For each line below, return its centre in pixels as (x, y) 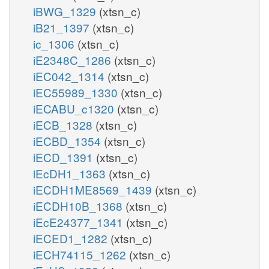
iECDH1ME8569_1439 (94, 189)
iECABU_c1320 (75, 108)
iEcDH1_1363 (71, 173)
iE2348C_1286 (74, 59)
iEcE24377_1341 (80, 222)
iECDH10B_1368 (79, 205)
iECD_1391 (65, 157)
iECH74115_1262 (81, 254)
